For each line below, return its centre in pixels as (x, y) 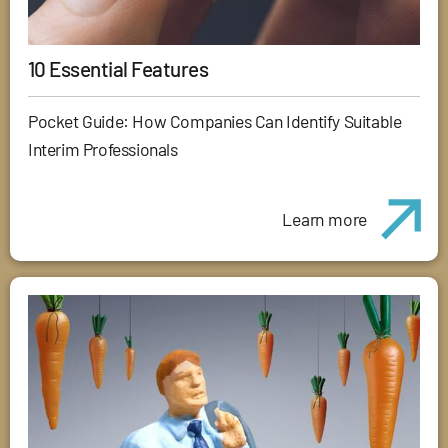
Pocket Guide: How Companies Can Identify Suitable (215, 121)
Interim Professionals (103, 149)
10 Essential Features (118, 69)
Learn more (325, 219)
